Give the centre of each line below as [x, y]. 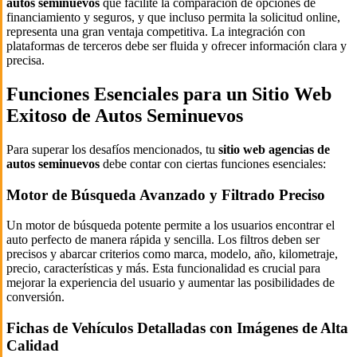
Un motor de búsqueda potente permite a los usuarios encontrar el [171, 226]
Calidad [33, 346]
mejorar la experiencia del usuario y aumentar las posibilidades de [171, 283]
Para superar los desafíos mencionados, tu [112, 149]
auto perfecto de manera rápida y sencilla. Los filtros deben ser [163, 240]
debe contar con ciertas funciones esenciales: [213, 163]
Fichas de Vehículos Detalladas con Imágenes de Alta [177, 328]
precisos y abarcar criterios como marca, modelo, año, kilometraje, [172, 254]
